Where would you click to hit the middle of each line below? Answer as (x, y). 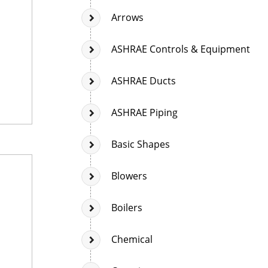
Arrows (127, 17)
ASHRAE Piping (144, 112)
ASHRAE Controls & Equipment (181, 49)
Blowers (129, 176)
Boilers (127, 207)
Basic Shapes (141, 144)
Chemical (132, 239)
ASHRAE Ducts (144, 80)
